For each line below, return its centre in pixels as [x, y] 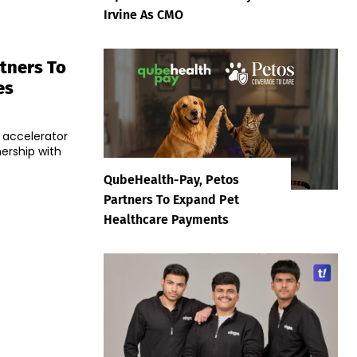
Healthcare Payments [166, 219]
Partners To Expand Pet [171, 199]
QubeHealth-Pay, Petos [171, 179]
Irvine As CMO [143, 15]
